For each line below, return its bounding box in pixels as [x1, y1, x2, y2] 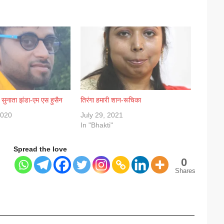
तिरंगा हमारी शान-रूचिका [80, 95, 141, 104]
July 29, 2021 [80, 110, 123, 119]
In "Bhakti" [80, 120, 113, 129]
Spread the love [13, 144, 67, 153]
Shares [175, 166, 195, 174]
